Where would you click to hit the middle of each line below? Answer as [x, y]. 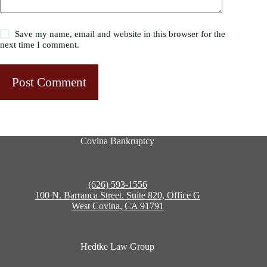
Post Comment [49, 82]
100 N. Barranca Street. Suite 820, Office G [117, 195]
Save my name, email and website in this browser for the [120, 34]
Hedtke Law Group [118, 247]
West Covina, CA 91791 [117, 206]
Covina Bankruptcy [118, 141]
